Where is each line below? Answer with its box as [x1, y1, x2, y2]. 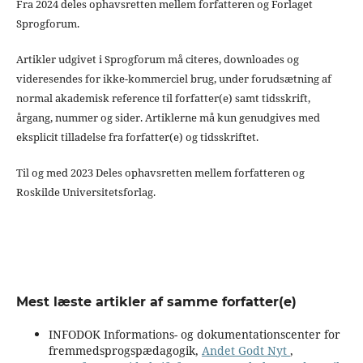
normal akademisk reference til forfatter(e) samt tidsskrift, [15, 90, 310, 105]
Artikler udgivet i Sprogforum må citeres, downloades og [15, 51, 299, 66]
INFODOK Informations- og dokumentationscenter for [48, 326, 340, 342]
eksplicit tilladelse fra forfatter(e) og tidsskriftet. [15, 129, 258, 144]
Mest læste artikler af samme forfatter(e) [15, 293, 297, 310]
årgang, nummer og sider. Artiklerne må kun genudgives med [15, 109, 320, 125]
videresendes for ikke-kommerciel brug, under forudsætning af [15, 70, 331, 86]
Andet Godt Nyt [201, 342, 290, 358]
